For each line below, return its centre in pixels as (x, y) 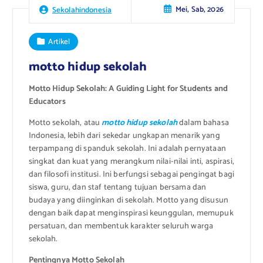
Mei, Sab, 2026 (199, 10)
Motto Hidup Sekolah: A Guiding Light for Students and (128, 89)
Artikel (59, 41)
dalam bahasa (203, 123)
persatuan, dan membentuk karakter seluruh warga (121, 227)
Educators (47, 102)
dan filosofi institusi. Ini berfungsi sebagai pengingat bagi (131, 175)
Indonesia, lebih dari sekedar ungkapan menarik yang (124, 136)
